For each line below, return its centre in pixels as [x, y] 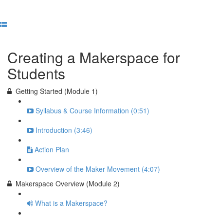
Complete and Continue [101, 34]
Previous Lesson [37, 34]
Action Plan [52, 149]
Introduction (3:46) [64, 130]
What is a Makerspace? [71, 203]
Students [36, 73]
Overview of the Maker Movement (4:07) [98, 169]
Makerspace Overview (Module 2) [68, 183]
